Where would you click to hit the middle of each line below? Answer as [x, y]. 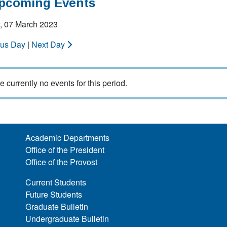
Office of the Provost [62, 162]
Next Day [49, 44]
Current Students [56, 182]
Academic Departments [68, 138]
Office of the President [65, 150]
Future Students [54, 194]
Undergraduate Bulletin [67, 219]
